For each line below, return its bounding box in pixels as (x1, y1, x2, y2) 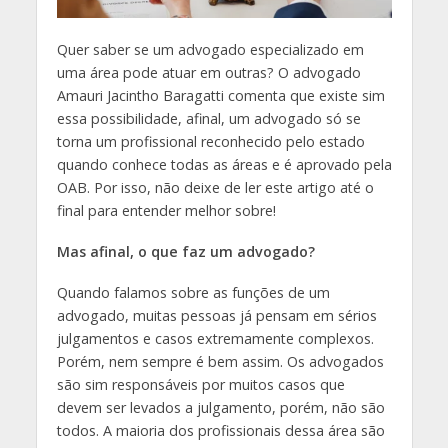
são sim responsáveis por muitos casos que (56, 374, 345, 394)
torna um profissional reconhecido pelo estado (56, 132, 365, 152)
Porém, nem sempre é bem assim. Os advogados (56, 351, 384, 371)
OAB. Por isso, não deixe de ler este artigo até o (56, 178, 374, 198)
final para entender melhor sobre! (56, 201, 276, 221)
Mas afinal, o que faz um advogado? (56, 242, 315, 262)
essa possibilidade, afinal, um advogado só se (56, 109, 361, 129)
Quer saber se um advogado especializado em (56, 40, 364, 60)
